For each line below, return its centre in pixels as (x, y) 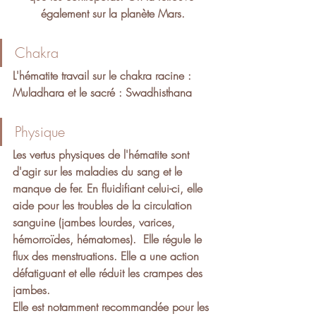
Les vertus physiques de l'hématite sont (104, 154)
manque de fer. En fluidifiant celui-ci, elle (109, 188)
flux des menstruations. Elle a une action (108, 256)
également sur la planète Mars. (113, 13)
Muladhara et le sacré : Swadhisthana (102, 92)
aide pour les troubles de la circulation (104, 205)
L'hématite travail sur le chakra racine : (104, 75)
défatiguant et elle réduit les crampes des (109, 273)
